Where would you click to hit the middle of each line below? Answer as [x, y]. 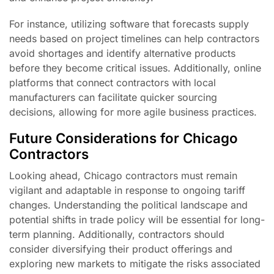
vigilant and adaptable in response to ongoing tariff [127, 190]
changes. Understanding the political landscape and [128, 205]
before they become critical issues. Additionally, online [135, 68]
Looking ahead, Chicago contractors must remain [123, 175]
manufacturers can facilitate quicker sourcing [113, 97]
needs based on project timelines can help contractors [134, 38]
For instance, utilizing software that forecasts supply [129, 24]
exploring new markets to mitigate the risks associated [135, 263]
